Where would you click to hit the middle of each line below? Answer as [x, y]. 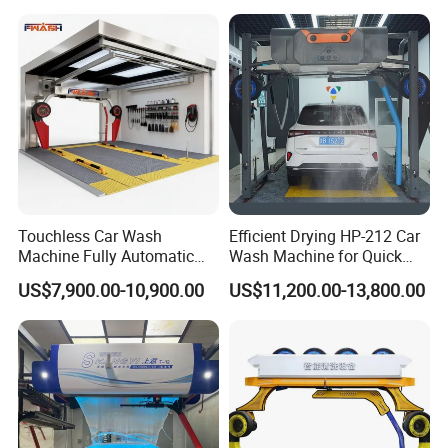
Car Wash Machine [85, 276]
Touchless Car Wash [90, 236]
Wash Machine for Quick [315, 256]
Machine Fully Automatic [106, 256]
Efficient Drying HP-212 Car [324, 236]
